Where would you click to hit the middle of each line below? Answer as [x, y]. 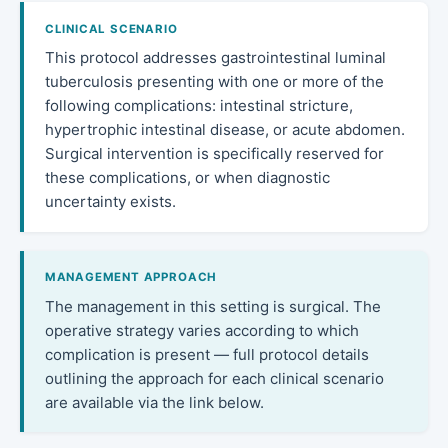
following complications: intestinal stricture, [198, 105]
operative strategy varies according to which [201, 330]
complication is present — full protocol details [206, 354]
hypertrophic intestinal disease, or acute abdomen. [224, 129]
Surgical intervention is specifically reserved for [214, 153]
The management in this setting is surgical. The [212, 306]
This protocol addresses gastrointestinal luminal [215, 57]
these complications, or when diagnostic [187, 177]
